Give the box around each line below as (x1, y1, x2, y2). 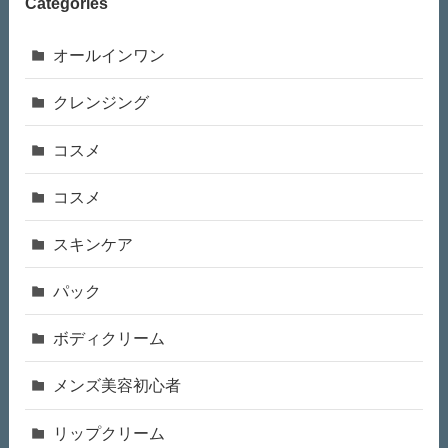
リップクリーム (53, 423, 166, 442)
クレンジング (53, 93, 150, 112)
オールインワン (53, 46, 166, 65)
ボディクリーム (53, 329, 166, 348)
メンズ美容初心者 (53, 376, 182, 395)
